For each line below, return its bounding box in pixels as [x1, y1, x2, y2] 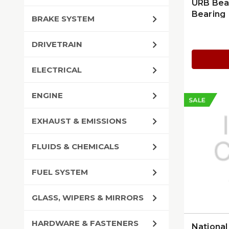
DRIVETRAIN [32, 39, 82, 49]
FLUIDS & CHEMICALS [32, 142, 119, 151]
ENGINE [32, 90, 63, 100]
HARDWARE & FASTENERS [32, 218, 139, 228]
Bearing [191, 9, 226, 19]
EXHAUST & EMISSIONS [32, 116, 127, 126]
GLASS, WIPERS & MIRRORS [32, 193, 144, 202]
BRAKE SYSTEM [32, 14, 95, 24]
